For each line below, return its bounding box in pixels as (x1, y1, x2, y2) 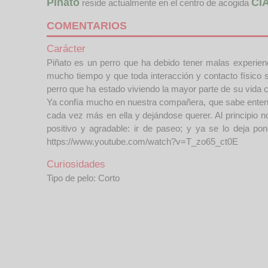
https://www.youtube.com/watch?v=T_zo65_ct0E (47, 136, 238, 147)
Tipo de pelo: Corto (47, 173, 120, 183)
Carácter (47, 43, 86, 54)
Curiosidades (47, 159, 105, 170)
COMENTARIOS (47, 20, 127, 32)
